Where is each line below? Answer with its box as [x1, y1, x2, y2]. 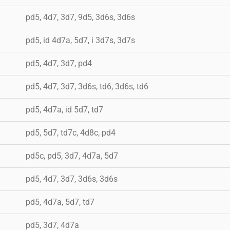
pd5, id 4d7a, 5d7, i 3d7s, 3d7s [26, 35, 135, 45]
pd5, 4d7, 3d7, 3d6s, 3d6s [26, 174, 118, 184]
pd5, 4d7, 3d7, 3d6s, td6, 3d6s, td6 [26, 81, 148, 91]
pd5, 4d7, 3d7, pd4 [26, 58, 92, 68]
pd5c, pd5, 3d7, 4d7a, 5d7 [26, 150, 118, 161]
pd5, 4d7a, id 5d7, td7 [26, 104, 103, 114]
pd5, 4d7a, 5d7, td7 [26, 197, 94, 207]
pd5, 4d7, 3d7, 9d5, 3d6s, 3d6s [26, 12, 135, 22]
